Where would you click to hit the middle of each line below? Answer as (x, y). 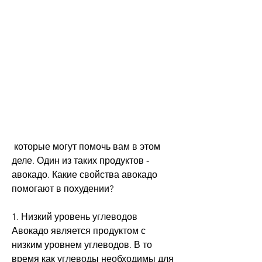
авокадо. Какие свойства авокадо (85, 174)
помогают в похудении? (63, 188)
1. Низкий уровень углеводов (75, 216)
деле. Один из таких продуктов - (80, 160)
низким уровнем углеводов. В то (82, 244)
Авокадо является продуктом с (79, 230)
